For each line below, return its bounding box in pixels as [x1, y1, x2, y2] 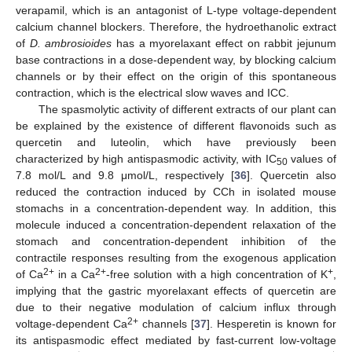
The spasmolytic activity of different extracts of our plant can [38, 102, 336, 115]
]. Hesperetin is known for [207, 317, 336, 330]
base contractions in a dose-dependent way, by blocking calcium [16, 53, 336, 66]
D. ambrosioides [29, 36, 112, 49]
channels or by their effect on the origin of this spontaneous [16, 69, 336, 82]
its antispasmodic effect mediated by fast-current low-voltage [16, 333, 336, 346]
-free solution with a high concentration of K [106, 267, 328, 280]
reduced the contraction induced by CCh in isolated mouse [16, 185, 336, 198]
